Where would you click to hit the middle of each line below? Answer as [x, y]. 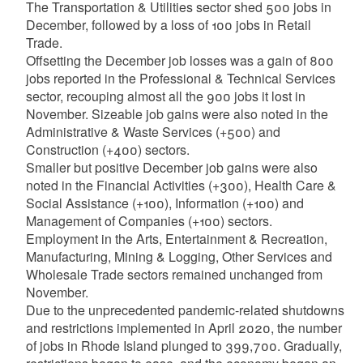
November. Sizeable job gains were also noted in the [177, 114]
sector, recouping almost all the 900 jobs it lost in [165, 96]
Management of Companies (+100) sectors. [149, 221]
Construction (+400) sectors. [107, 149]
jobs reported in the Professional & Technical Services [180, 78]
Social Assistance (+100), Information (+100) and [164, 203]
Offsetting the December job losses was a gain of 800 [179, 60]
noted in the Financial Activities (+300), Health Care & [181, 185]
